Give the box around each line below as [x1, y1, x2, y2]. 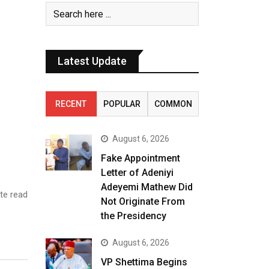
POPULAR [103, 99, 141, 109]
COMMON [154, 99, 192, 109]
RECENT [55, 99, 87, 109]
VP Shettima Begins [100, 256, 187, 268]
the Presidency [100, 210, 166, 222]
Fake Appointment [100, 153, 180, 164]
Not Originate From [100, 196, 185, 207]
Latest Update [58, 55, 127, 67]
